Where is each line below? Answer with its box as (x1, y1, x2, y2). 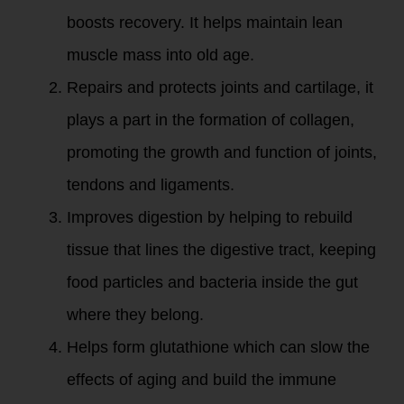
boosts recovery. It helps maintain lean (67, 14, 343, 32)
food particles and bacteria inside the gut (67, 273, 358, 291)
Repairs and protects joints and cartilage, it (67, 78, 373, 96)
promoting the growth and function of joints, (67, 143, 377, 161)
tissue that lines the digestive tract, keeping (67, 241, 376, 259)
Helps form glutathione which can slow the (67, 338, 370, 356)
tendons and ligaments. (67, 176, 234, 194)
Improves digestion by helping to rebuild (67, 208, 353, 226)
